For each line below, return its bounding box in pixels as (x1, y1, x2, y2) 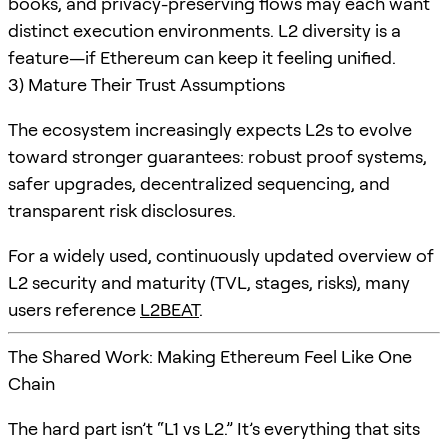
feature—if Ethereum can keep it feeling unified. (8, 46, 396, 68)
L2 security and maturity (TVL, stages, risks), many (8, 271, 410, 293)
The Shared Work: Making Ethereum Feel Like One (8, 345, 412, 367)
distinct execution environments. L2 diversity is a (8, 19, 401, 41)
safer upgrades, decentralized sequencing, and (8, 172, 390, 194)
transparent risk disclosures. (8, 199, 236, 221)
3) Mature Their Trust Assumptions (8, 73, 285, 95)
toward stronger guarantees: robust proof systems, (8, 145, 427, 167)
